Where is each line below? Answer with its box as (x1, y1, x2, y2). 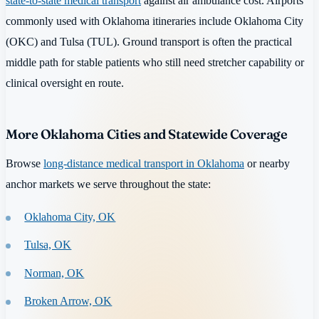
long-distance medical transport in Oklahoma (43, 157, 244, 171)
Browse (6, 157, 43, 171)
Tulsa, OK (24, 238, 72, 252)
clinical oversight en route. (6, 75, 124, 90)
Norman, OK (24, 266, 85, 280)
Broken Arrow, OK (24, 293, 113, 308)
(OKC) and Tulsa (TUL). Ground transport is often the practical (6, 34, 292, 48)
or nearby (244, 157, 290, 171)
